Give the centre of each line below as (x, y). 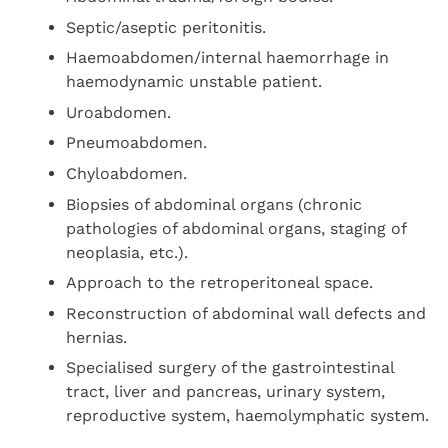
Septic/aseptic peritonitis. (166, 27)
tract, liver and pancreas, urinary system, (226, 392)
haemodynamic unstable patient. (194, 82)
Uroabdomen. (119, 112)
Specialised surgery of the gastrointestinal (230, 368)
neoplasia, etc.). (127, 252)
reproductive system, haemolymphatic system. (248, 416)
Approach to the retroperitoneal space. (220, 283)
